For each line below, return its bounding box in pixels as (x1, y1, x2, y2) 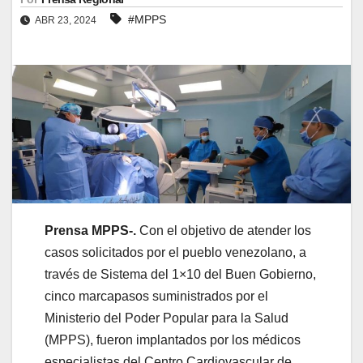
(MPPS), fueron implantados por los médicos (45, 333, 301, 348)
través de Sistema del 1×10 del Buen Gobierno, (45, 267, 316, 282)
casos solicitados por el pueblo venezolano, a (45, 246, 306, 260)
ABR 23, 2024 (33, 14, 99, 26)
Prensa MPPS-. (45, 224, 136, 238)
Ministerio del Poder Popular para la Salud (45, 311, 288, 326)
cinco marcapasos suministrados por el (45, 289, 268, 304)
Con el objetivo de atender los (136, 224, 311, 238)
